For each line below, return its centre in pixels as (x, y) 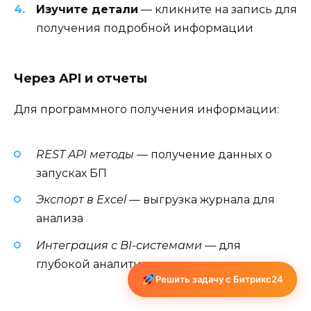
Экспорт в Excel (81, 200)
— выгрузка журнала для (201, 200)
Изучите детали (87, 9)
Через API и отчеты (81, 78)
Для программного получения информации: (146, 109)
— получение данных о (203, 155)
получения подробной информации (145, 28)
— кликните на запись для (218, 9)
